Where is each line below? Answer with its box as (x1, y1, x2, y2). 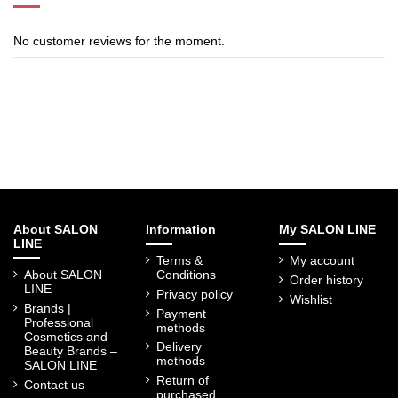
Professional (24, 315, 93, 330)
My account (289, 253, 354, 268)
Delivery (156, 339, 203, 354)
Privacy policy (156, 287, 234, 302)
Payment (156, 306, 207, 321)
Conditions (156, 267, 217, 283)
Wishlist (289, 291, 332, 306)
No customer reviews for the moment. (13, 34, 225, 49)
